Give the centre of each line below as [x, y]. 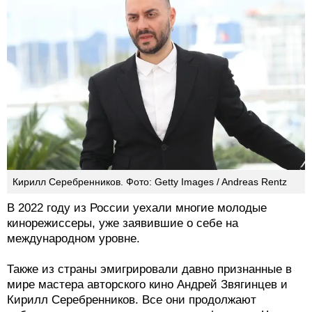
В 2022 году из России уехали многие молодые [137, 208]
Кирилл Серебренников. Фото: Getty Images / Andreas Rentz [150, 182]
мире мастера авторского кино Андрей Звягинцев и [147, 285]
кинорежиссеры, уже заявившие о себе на [123, 224]
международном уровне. [73, 239]
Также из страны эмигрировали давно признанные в [149, 270]
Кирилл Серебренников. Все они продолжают [132, 300]
